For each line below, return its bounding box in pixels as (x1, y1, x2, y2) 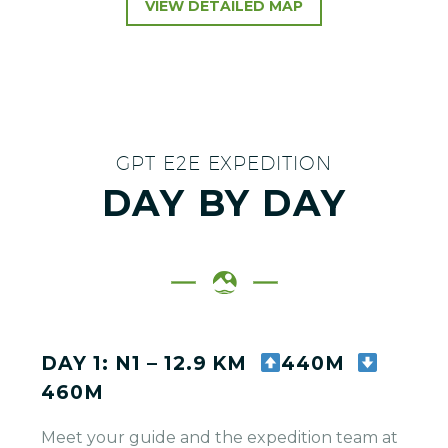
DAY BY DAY (101, 180, 347, 225)
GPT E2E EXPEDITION (115, 152, 333, 175)
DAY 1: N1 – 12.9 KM (41, 352, 260, 376)
